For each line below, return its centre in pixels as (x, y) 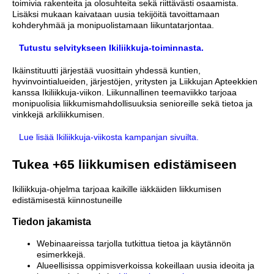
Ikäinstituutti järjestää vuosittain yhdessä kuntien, (106, 70)
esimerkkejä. (61, 255)
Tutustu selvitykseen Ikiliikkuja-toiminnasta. (111, 47)
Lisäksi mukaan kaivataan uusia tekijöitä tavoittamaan (116, 14)
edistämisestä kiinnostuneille (67, 200)
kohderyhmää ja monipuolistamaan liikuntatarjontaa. (113, 25)
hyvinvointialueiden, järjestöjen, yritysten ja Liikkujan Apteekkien (135, 81)
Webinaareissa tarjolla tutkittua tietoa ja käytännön (134, 244)
